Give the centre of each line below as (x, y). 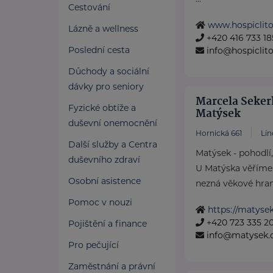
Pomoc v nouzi (100, 202)
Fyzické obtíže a (102, 108)
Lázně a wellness (103, 29)
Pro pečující (94, 245)
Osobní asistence (105, 181)
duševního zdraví (104, 160)
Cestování (89, 7)
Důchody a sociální (109, 71)
